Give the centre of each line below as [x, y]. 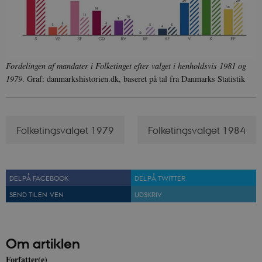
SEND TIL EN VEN [37, 194]
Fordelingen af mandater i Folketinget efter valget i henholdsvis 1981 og [126, 66]
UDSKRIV [148, 194]
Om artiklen [43, 244]
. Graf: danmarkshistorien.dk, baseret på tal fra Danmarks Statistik [134, 79]
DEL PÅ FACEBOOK [39, 178]
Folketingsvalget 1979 [65, 130]
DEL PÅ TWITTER [160, 178]
